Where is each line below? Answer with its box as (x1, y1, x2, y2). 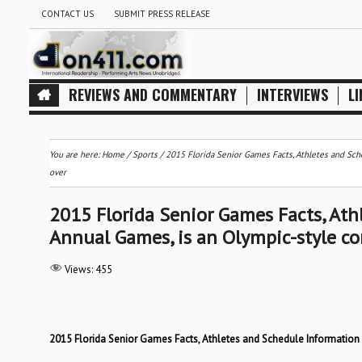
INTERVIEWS (256, 84, 328, 105)
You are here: (48, 149, 102, 160)
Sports (132, 149, 158, 160)
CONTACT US (40, 8, 94, 19)
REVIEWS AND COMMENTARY (68, 84, 237, 105)
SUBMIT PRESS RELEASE (113, 8, 210, 19)
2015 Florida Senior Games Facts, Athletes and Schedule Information (48, 332, 360, 346)
